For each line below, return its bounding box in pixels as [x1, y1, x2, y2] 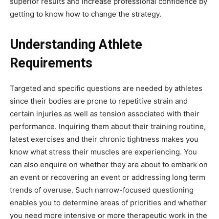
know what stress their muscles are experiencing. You [10, 147, 197, 156]
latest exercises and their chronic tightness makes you [10, 134, 198, 144]
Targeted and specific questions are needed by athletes [10, 83, 202, 93]
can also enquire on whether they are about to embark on [10, 159, 208, 169]
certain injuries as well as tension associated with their [10, 109, 199, 118]
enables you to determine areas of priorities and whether [10, 197, 207, 207]
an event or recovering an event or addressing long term [10, 172, 205, 182]
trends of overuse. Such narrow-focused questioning [10, 185, 194, 195]
